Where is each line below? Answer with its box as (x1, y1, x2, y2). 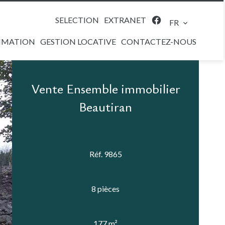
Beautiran (79, 97, 132, 116)
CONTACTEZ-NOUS (121, 37, 196, 46)
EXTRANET (104, 15, 146, 25)
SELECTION (55, 15, 99, 25)
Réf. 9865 (89, 149, 122, 159)
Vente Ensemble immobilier (31, 79, 180, 97)
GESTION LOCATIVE (40, 37, 116, 46)
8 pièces (91, 183, 120, 193)
